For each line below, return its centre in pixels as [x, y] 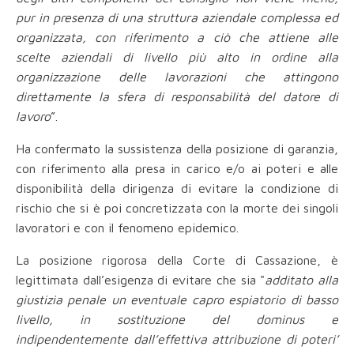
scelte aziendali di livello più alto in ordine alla [177, 57]
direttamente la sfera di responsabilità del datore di [177, 97]
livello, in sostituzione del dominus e [177, 320]
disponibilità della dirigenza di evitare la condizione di [177, 188]
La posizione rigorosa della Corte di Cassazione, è [177, 260]
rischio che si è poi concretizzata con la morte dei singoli [177, 208]
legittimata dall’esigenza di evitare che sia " [141, 280]
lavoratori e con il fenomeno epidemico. [127, 228]
